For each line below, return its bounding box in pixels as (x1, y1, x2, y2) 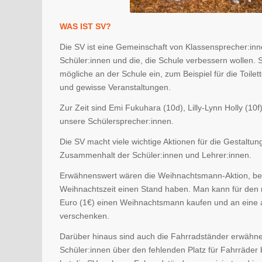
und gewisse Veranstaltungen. (60, 82, 171, 92)
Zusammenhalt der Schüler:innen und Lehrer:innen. (60, 150, 251, 160)
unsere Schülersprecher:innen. (60, 116, 174, 126)
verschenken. (60, 211, 109, 220)
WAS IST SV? (60, 22, 111, 32)
